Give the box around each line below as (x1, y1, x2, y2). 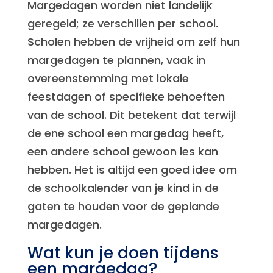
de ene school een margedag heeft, (27, 126, 224, 141)
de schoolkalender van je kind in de (27, 180, 219, 196)
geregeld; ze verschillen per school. (27, 16, 218, 31)
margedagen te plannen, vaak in (27, 52, 205, 68)
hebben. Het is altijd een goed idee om (27, 162, 237, 177)
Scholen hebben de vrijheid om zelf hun (27, 34, 240, 49)
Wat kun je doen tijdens (27, 242, 218, 264)
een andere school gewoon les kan (27, 144, 218, 159)
